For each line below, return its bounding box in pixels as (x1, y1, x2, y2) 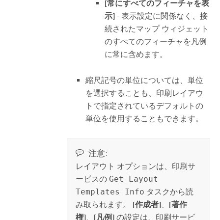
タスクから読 (144, 187, 194, 197)
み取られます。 (76, 200, 133, 210)
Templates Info (76, 187, 145, 197)
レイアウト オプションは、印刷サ (76, 162, 196, 171)
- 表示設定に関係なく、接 (115, 11, 208, 21)
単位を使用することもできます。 (85, 113, 204, 123)
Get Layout (109, 174, 159, 184)
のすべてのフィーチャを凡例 (105, 37, 207, 47)
